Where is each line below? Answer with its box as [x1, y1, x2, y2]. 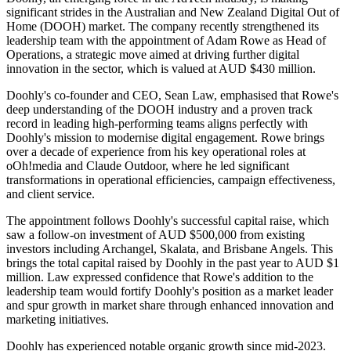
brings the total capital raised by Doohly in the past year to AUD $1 [6, 256, 339, 270]
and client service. [6, 187, 95, 201]
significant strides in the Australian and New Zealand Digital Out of [6, 5, 339, 20]
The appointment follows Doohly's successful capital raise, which [6, 214, 329, 228]
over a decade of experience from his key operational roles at [6, 145, 306, 159]
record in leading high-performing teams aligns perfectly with [6, 117, 308, 131]
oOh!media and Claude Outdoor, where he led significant [6, 159, 289, 173]
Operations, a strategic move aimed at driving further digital [6, 48, 299, 62]
